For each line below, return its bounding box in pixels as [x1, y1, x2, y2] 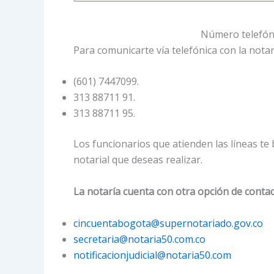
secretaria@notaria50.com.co [73, 232, 206, 246]
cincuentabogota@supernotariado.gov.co [73, 216, 263, 230]
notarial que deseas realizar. [73, 153, 202, 167]
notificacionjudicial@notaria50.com [73, 248, 231, 262]
